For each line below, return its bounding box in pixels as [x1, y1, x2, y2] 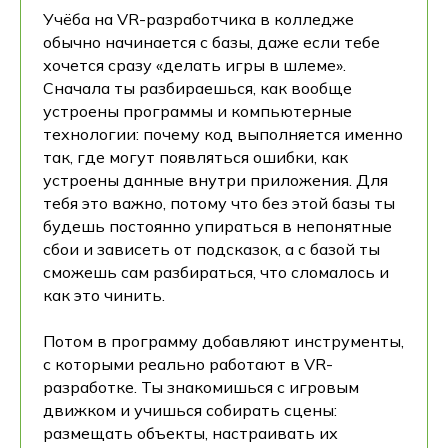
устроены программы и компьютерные [43, 101, 352, 122]
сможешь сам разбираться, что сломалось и [43, 262, 389, 283]
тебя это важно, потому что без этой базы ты [43, 193, 395, 214]
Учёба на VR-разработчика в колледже [43, 9, 354, 30]
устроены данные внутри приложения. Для [43, 170, 388, 191]
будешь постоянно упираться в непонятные [43, 216, 392, 237]
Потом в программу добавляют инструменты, [43, 331, 404, 352]
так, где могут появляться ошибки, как [43, 147, 348, 168]
